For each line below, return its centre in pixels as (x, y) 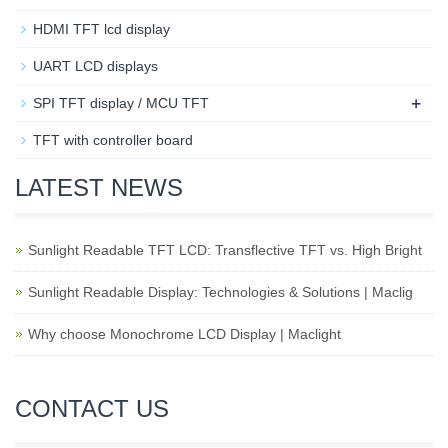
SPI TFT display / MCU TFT (121, 103)
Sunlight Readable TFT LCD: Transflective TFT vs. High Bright (225, 250)
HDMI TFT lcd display (101, 29)
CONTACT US (92, 408)
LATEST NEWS (99, 187)
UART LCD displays (95, 66)
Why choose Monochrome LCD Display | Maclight (184, 334)
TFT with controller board (113, 140)
